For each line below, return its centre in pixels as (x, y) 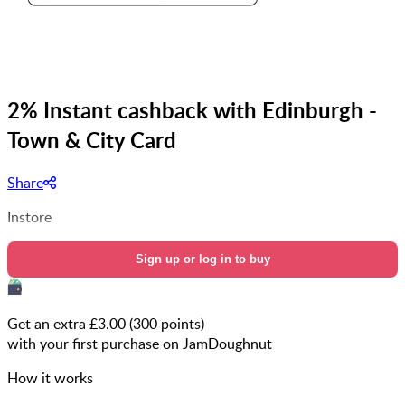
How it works (50, 377)
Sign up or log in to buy (202, 259)
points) (181, 323)
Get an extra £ (52, 323)
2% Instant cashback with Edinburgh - (192, 109)
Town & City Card (92, 139)
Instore (29, 217)
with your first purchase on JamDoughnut (140, 343)
